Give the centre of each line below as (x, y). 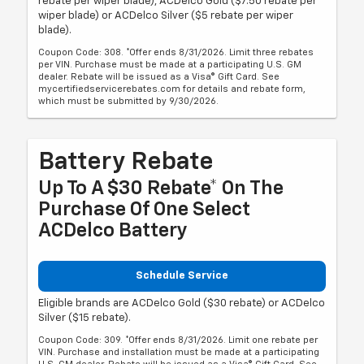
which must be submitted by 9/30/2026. (129, 101)
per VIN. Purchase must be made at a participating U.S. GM (170, 64)
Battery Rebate (126, 162)
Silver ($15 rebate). (85, 318)
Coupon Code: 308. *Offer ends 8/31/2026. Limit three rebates (176, 52)
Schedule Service (182, 275)
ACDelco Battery (113, 230)
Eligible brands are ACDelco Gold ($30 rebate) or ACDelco (182, 304)
